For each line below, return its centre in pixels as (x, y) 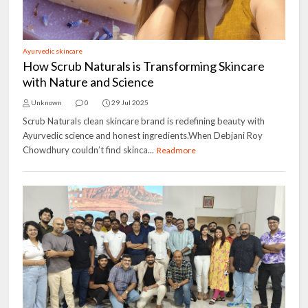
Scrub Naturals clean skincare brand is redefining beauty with (144, 121)
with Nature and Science (89, 82)
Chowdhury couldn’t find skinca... (89, 150)
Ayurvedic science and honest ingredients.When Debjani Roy (143, 135)
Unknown (47, 102)
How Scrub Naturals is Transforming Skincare (144, 66)
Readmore (177, 150)
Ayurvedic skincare (53, 51)
